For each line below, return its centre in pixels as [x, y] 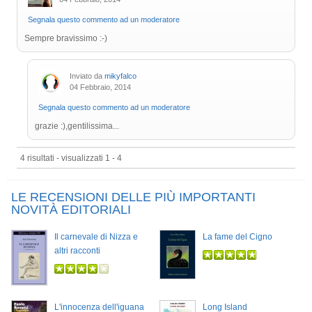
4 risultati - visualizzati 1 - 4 [71, 158]
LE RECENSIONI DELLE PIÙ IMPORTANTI [133, 197]
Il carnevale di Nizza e [96, 237]
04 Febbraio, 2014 [100, 87]
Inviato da [87, 76]
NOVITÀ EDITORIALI [71, 210]
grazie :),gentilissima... [77, 126]
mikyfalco [120, 76]
